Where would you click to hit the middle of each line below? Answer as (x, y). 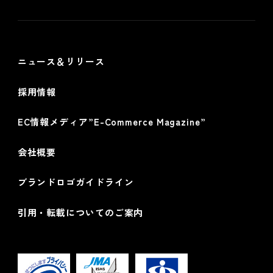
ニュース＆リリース (61, 61)
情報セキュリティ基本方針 (92, 30)
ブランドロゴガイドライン (76, 182)
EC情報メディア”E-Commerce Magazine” (112, 122)
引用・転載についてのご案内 (80, 212)
